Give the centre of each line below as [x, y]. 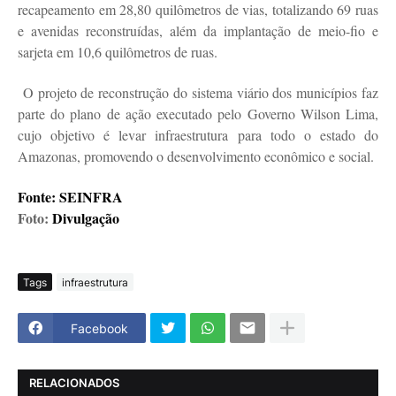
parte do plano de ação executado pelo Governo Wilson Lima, [198, 114]
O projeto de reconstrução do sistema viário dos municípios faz [201, 93]
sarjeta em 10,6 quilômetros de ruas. [118, 52]
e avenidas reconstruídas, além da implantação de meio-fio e [198, 31]
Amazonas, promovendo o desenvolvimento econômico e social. [196, 156]
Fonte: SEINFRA [70, 197]
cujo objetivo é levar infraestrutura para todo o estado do [198, 135]
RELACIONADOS [74, 382]
